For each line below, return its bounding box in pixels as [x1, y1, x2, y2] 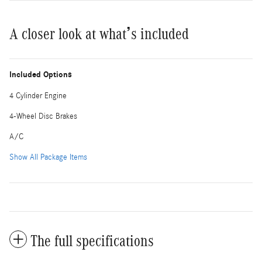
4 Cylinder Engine [9, 91, 67, 101]
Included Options [9, 70, 72, 80]
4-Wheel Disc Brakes [9, 112, 77, 122]
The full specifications [30, 232, 154, 250]
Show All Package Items [9, 153, 87, 163]
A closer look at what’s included [9, 25, 189, 43]
